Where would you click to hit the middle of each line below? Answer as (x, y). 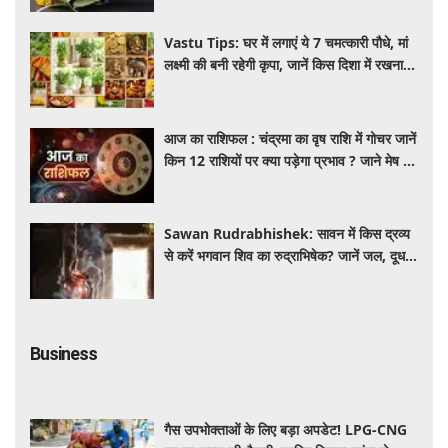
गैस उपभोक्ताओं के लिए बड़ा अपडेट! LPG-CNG (286, 429)
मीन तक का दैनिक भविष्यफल (235, 182)
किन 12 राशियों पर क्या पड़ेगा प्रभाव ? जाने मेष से (288, 160)
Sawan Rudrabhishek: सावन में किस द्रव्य (287, 234)
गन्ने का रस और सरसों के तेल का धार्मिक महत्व (277, 278)
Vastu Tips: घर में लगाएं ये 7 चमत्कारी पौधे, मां (286, 43)
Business (63, 353)
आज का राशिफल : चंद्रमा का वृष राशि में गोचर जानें (290, 138)
